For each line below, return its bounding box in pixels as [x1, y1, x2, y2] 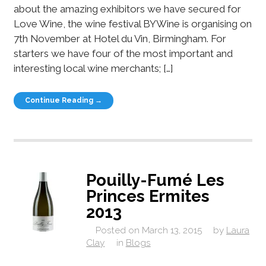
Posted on [95, 224, 140, 236]
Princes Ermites [86, 186, 210, 206]
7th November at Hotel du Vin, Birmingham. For [13, 33, 226, 45]
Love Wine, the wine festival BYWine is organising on [13, 18, 252, 30]
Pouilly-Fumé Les [86, 170, 225, 190]
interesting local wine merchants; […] [13, 62, 173, 75]
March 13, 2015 [141, 224, 202, 236]
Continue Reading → [25, 96, 103, 105]
